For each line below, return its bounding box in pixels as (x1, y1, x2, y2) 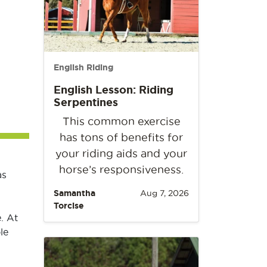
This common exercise (62, 115, 181, 127)
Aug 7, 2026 (140, 188, 189, 198)
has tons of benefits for (60, 131, 183, 143)
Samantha (54, 188, 95, 198)
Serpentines (54, 95, 118, 108)
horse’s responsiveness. (59, 163, 184, 175)
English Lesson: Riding (54, 83, 173, 95)
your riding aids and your (55, 147, 187, 159)
